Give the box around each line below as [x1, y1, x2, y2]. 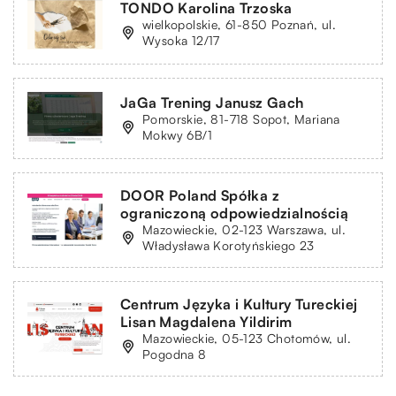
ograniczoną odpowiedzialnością [120, 203, 348, 222]
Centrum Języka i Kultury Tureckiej [120, 294, 358, 313]
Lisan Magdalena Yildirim [120, 312, 293, 331]
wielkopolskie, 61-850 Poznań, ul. [142, 16, 337, 32]
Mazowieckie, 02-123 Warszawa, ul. [142, 221, 346, 237]
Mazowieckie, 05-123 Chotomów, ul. [142, 330, 352, 346]
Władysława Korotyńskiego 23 [142, 237, 315, 253]
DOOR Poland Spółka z [120, 186, 279, 204]
